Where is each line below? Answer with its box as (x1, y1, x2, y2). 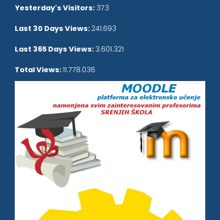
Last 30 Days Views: (15, 23, 91, 33)
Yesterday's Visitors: (15, 2, 96, 13)
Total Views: (15, 64, 63, 75)
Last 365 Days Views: (15, 44, 95, 54)
